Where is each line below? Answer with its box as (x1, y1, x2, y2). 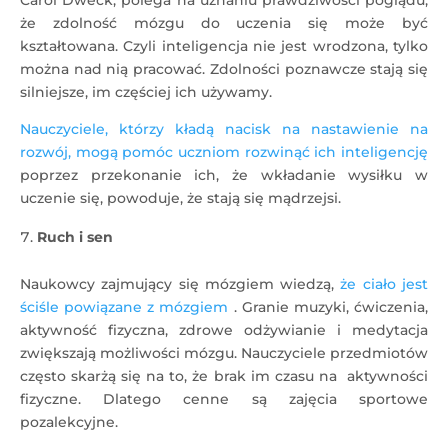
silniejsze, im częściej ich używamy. (20, 83, 272, 101)
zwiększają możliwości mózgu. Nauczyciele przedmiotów (20, 344, 428, 362)
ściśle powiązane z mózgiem (20, 298, 229, 316)
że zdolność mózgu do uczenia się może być (20, 14, 428, 32)
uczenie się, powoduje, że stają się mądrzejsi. (20, 189, 341, 207)
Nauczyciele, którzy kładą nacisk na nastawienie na (20, 120, 428, 138)
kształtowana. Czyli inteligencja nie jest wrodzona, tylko (20, 37, 428, 55)
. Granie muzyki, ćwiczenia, (228, 298, 429, 316)
